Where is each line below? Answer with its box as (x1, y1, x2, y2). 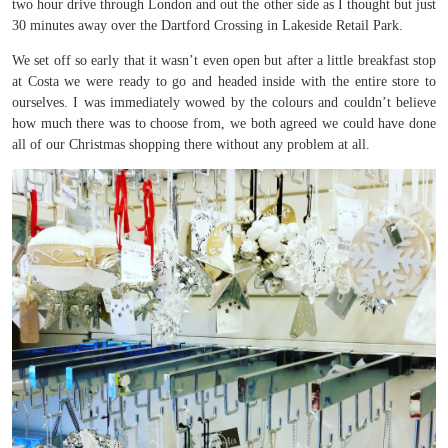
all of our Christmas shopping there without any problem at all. (12, 137, 370, 152)
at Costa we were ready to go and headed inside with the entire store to (12, 74, 436, 89)
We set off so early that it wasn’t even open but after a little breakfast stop (12, 53, 436, 68)
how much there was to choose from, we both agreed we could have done (12, 116, 436, 131)
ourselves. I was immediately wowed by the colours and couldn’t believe (12, 95, 436, 110)
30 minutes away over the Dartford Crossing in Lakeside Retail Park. (12, 18, 403, 33)
